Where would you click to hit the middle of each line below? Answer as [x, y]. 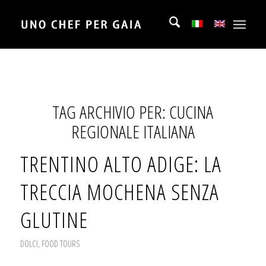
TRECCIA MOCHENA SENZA [119, 192]
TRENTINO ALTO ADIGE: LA [121, 164]
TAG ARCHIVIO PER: [111, 112]
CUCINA [191, 112]
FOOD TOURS [61, 243]
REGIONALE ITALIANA [133, 132]
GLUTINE [54, 220]
